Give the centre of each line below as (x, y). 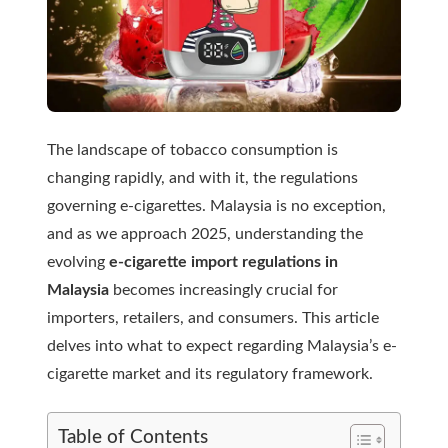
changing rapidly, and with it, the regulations (202, 178)
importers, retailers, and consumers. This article (213, 318)
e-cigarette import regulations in (223, 262)
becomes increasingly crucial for (223, 290)
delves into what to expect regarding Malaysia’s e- (222, 346)
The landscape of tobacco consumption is (192, 150)
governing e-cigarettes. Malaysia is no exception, (216, 206)
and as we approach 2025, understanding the (205, 234)
